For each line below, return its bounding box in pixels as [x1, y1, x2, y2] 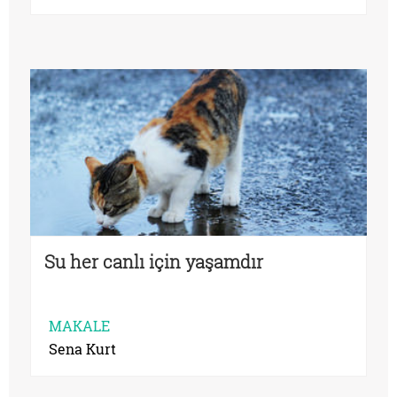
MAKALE [49, 316, 110, 336]
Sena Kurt [49, 339, 116, 359]
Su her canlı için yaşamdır [44, 250, 263, 274]
